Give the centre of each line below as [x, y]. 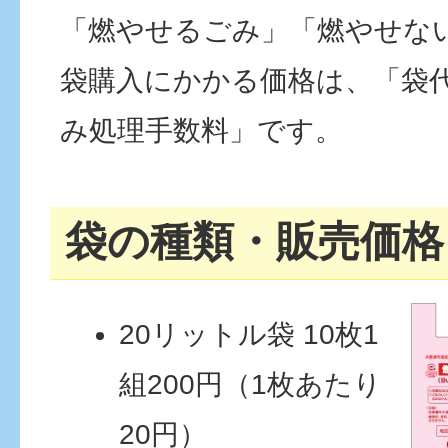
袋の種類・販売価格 [254, 241]
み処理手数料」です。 [201, 131]
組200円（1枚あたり [251, 384]
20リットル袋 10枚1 [249, 334]
